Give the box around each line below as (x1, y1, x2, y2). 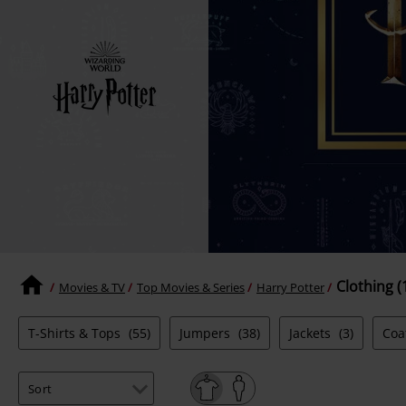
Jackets (289, 324, 334, 343)
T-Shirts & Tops (28, 324, 124, 343)
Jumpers (179, 324, 234, 343)
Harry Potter (256, 278, 324, 295)
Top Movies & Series (137, 278, 245, 295)
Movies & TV (59, 278, 125, 295)
